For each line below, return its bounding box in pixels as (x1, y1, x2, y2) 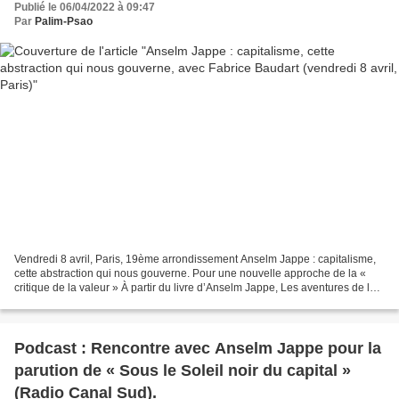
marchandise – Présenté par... (14, 296, 159, 309)
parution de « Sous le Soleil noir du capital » (14, 362, 351, 380)
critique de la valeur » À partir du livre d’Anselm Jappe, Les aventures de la (14, 281, 376, 295)
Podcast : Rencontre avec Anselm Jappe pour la (14, 339, 381, 358)
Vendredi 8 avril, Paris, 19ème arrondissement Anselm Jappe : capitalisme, (14, 253, 376, 266)
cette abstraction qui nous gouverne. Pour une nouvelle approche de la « (14, 267, 366, 281)
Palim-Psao (35, 14, 93, 28)
